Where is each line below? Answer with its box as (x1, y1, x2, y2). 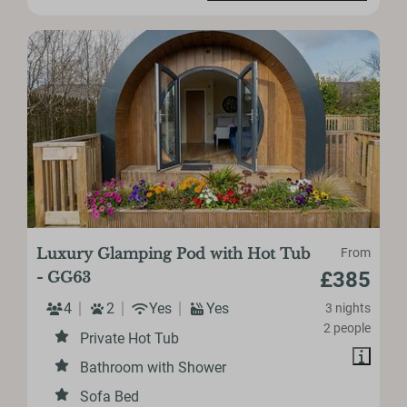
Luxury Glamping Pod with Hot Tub (36, 243, 311, 263)
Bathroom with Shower (80, 358, 227, 376)
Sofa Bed (80, 387, 140, 405)
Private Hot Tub (80, 329, 180, 347)
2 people (323, 320, 371, 335)
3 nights (324, 300, 371, 315)
